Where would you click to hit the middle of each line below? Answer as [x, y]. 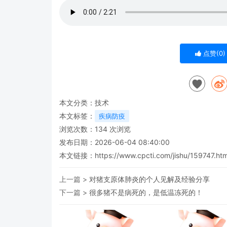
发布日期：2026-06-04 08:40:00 [115, 142]
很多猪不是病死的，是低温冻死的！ [146, 192]
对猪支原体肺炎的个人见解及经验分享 [149, 179]
